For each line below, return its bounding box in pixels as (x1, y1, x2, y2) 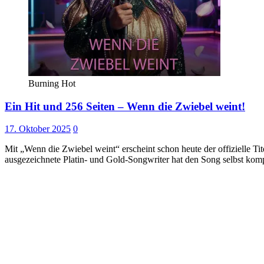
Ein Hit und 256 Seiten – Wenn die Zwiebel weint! (5, 100, 245, 113)
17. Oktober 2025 (5, 124, 71, 134)
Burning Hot (28, 78, 75, 89)
